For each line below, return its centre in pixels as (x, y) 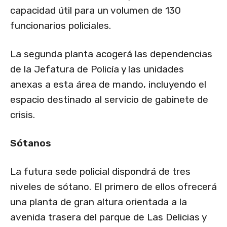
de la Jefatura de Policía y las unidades (97, 69)
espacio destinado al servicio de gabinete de (109, 100)
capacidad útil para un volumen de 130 (96, 11)
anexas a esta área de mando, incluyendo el (108, 85)
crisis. (23, 115)
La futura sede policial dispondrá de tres (100, 172)
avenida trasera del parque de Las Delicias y (108, 217)
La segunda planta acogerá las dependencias (111, 54)
